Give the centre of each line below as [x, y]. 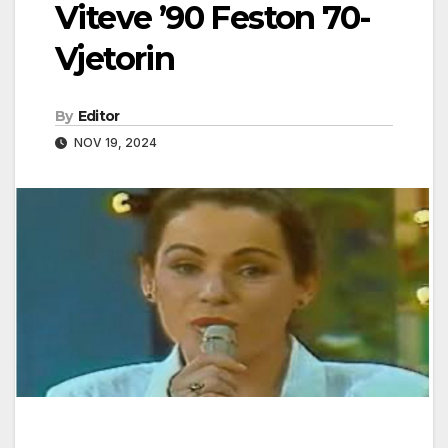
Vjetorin [115, 59]
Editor [98, 115]
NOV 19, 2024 [114, 142]
